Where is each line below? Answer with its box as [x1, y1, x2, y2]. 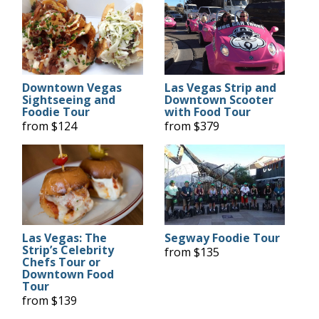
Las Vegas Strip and [164, 79, 276, 95]
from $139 [21, 293, 77, 309]
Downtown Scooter [164, 91, 273, 108]
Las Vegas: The [21, 230, 107, 246]
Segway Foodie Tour [164, 230, 280, 246]
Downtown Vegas [21, 79, 122, 95]
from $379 [164, 117, 219, 134]
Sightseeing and [21, 91, 115, 108]
